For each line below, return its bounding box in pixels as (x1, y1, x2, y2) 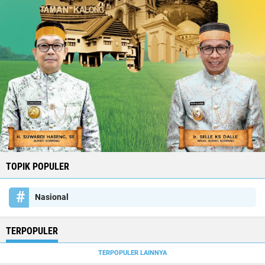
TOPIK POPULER (6, 161, 69, 172)
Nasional (35, 192, 69, 202)
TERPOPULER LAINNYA (98, 249, 167, 257)
